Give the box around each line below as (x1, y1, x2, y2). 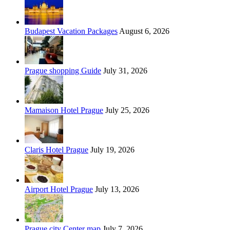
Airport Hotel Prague (25, 184, 93, 194)
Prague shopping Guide (25, 66, 101, 75)
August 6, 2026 (118, 26, 169, 35)
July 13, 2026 (93, 184, 139, 194)
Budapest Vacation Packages (25, 26, 118, 35)
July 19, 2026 (88, 145, 135, 154)
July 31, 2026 (101, 66, 147, 75)
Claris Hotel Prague (25, 145, 88, 154)
